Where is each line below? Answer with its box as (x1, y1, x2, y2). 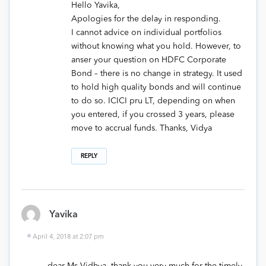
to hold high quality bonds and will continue (71, 83, 241, 92)
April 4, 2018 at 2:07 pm (33, 233, 104, 240)
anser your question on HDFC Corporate (71, 56, 226, 65)
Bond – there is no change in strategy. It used (71, 69, 242, 78)
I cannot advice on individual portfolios (71, 28, 221, 37)
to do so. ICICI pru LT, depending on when (71, 97, 235, 106)
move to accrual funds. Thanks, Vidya (71, 124, 212, 133)
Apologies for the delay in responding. (71, 15, 221, 24)
